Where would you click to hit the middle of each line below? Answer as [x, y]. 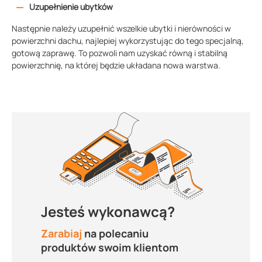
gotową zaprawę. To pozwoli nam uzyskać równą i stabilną [120, 53]
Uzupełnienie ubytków [71, 7]
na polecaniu [115, 234]
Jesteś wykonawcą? [108, 212]
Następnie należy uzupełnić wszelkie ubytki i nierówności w [121, 29]
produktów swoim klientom [110, 248]
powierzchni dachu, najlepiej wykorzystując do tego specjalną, [128, 41]
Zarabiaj [61, 234]
